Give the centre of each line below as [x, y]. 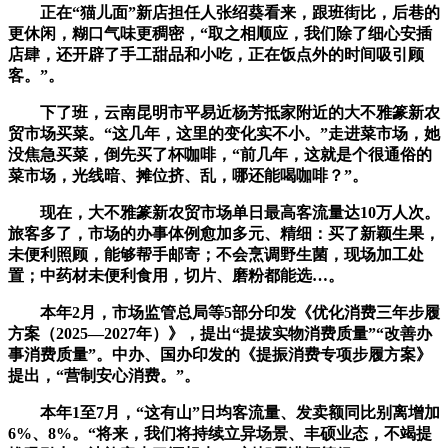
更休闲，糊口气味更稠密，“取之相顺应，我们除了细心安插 [220, 34]
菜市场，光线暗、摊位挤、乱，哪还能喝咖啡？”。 [188, 176]
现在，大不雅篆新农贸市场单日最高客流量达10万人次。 [224, 213]
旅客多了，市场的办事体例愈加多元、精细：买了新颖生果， [224, 234]
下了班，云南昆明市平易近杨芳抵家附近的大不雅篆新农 [224, 113]
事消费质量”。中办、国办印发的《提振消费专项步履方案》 [220, 355]
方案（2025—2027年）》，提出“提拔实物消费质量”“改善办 [220, 334]
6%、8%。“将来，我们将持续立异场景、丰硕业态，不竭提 [220, 434]
